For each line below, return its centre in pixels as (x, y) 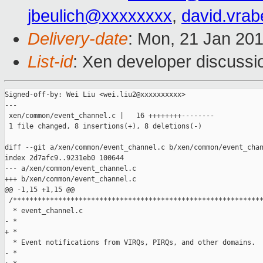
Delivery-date (78, 39)
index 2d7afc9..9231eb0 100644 (64, 158)
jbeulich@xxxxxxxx (100, 16)
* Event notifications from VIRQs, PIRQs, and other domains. (130, 243)
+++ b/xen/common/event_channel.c (70, 179)
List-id (50, 62)
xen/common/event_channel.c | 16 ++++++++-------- (109, 116)
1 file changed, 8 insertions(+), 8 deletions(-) (103, 127)
